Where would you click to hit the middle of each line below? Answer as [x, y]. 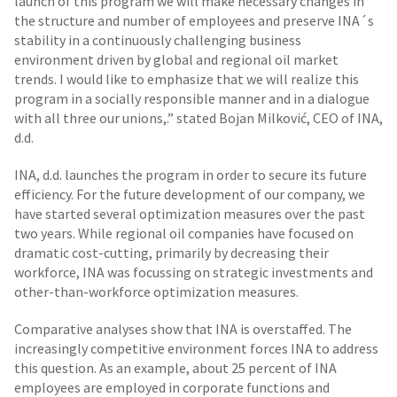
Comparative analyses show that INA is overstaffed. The [183, 329]
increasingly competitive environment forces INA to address [196, 348]
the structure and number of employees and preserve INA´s [194, 20]
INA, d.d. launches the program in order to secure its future [191, 175]
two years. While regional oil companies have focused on [184, 233]
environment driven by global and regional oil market [176, 59]
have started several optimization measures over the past [190, 214]
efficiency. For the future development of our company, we [190, 194]
